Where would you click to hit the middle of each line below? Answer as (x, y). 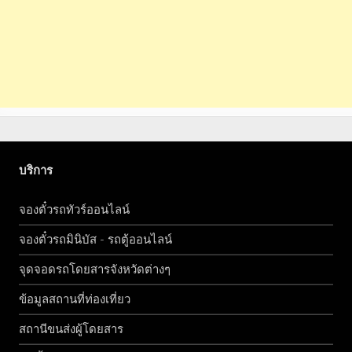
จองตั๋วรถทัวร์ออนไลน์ (74, 209)
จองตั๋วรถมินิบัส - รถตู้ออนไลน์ (95, 239)
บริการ (36, 171)
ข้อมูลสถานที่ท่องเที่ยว (75, 299)
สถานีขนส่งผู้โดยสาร (71, 329)
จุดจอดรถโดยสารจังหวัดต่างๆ (95, 269)
